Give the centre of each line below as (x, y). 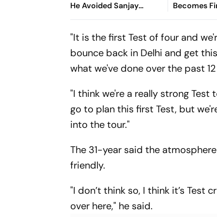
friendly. (89, 165)
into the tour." (100, 124)
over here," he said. (112, 206)
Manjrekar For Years (107, 17)
